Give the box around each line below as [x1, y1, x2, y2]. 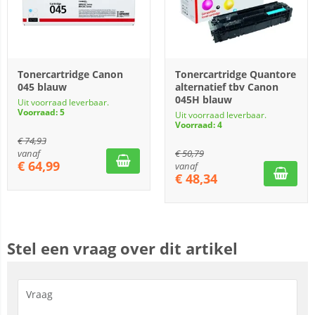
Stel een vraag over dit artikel [7, 238, 238, 259]
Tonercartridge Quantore [175, 67, 296, 81]
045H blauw [175, 93, 232, 106]
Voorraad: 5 [18, 106, 65, 118]
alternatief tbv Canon [175, 80, 278, 94]
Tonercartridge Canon [18, 67, 123, 81]
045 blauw [18, 80, 67, 94]
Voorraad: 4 [175, 119, 222, 131]
